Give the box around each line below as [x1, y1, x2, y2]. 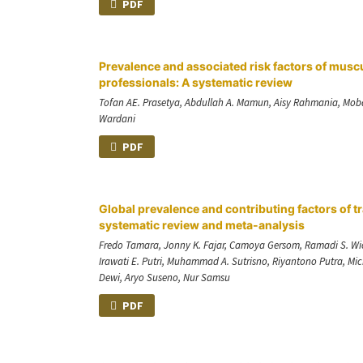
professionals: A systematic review [99, 75, 293, 89]
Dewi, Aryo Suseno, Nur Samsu [99, 270, 230, 284]
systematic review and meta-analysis [99, 217, 305, 232]
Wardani [99, 111, 135, 126]
